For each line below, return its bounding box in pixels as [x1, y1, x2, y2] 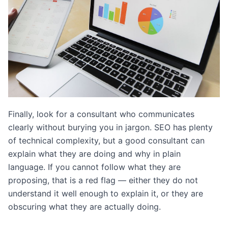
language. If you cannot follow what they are [8, 161, 181, 172]
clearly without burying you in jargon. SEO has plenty [8, 122, 213, 132]
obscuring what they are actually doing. [8, 201, 161, 212]
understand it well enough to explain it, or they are [8, 188, 203, 198]
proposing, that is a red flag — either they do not [8, 175, 198, 185]
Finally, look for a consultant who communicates [8, 108, 194, 119]
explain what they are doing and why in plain [8, 148, 181, 159]
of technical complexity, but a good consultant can [8, 135, 205, 146]
